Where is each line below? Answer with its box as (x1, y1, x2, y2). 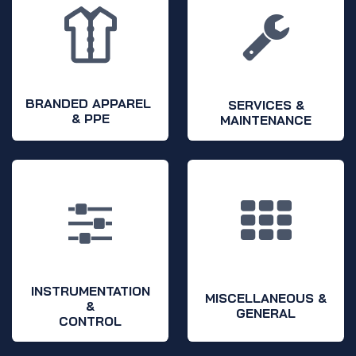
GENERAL (236, 305, 296, 322)
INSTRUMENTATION (30, 282, 150, 299)
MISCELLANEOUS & (205, 290, 327, 307)
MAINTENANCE (220, 112, 311, 129)
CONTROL (59, 312, 122, 329)
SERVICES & (227, 97, 304, 114)
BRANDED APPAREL (25, 95, 155, 112)
